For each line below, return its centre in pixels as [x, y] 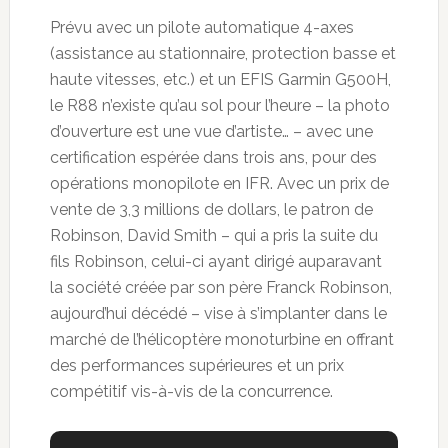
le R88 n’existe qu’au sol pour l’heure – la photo [219, 106]
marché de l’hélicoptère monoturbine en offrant [221, 340]
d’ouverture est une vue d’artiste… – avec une [211, 132]
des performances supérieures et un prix [196, 366]
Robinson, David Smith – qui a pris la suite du [213, 236]
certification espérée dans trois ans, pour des [213, 158]
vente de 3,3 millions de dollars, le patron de [211, 210]
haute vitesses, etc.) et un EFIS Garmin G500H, [220, 80]
